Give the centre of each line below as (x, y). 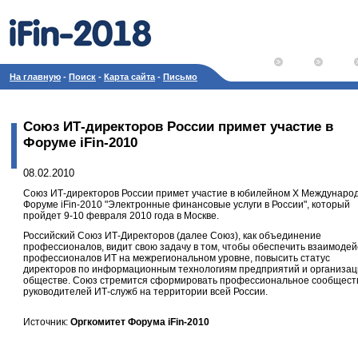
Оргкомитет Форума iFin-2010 (140, 322)
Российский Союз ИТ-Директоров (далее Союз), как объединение (172, 236)
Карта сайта (129, 77)
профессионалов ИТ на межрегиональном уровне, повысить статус (177, 258)
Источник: (47, 322)
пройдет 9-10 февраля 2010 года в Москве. (121, 216)
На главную (35, 77)
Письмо (180, 77)
